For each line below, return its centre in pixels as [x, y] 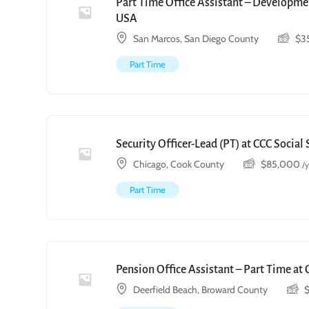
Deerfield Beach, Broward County [200, 290]
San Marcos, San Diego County [196, 39]
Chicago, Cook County [179, 164]
